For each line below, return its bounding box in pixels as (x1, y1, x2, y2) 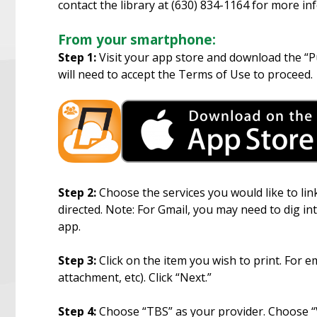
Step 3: (58, 252, 96, 268)
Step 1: (58, 49, 96, 65)
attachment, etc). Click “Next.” (58, 269, 212, 285)
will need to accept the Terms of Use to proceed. (58, 66, 313, 82)
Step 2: (58, 184, 99, 200)
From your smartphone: (58, 30, 216, 49)
